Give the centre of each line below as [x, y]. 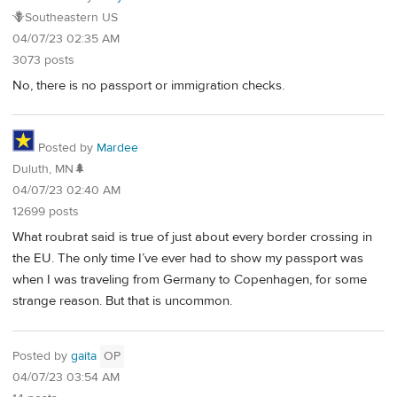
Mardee [117, 148]
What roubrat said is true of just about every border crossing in [192, 237]
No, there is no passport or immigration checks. [148, 85]
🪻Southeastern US [65, 17]
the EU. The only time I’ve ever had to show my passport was [188, 258]
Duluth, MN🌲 [49, 170]
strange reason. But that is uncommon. [122, 300]
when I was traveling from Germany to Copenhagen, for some [190, 279]
